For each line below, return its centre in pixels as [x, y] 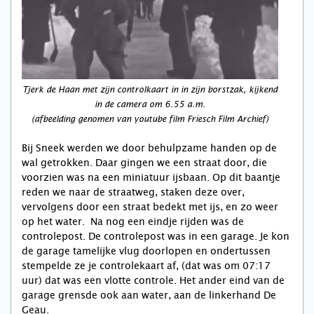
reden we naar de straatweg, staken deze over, [133, 192]
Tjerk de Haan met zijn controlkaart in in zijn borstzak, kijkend [150, 90]
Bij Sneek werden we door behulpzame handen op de [149, 148]
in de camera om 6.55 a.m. [150, 104]
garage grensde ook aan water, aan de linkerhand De [149, 295]
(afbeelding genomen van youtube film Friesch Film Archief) [150, 119]
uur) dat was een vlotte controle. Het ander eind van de [153, 280]
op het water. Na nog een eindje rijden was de [133, 221]
